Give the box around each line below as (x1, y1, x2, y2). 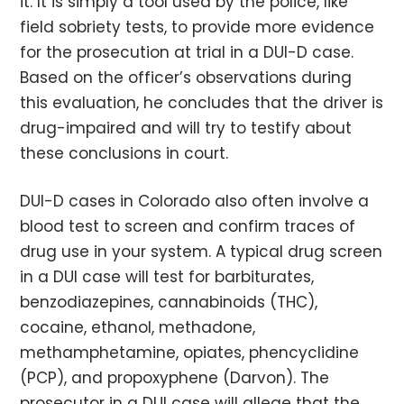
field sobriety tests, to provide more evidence (20, 16, 375, 39)
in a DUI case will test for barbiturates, (20, 266, 315, 289)
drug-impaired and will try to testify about (20, 117, 353, 140)
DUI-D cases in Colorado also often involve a (20, 190, 370, 213)
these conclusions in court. (20, 142, 229, 165)
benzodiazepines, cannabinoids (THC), (20, 291, 318, 314)
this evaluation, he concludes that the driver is (20, 92, 384, 115)
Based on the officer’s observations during (20, 67, 353, 89)
